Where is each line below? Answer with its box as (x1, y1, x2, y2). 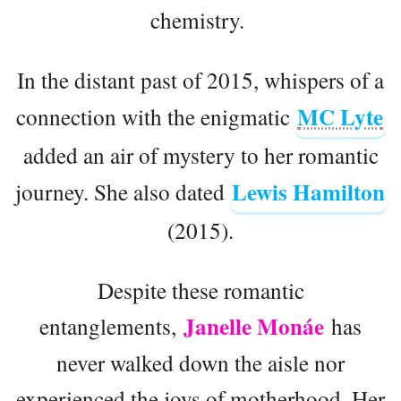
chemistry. (149, 4, 252, 35)
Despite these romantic (97, 274, 304, 305)
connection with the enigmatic (16, 100, 295, 132)
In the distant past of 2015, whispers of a (17, 64, 384, 95)
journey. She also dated (14, 175, 230, 207)
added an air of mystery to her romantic (22, 139, 379, 170)
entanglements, (39, 310, 183, 341)
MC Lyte (297, 99, 383, 133)
